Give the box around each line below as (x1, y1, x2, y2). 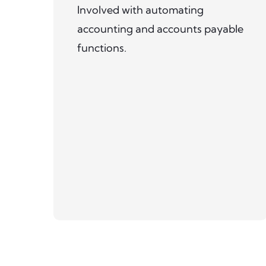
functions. (77, 40, 126, 55)
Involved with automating (77, 2, 204, 17)
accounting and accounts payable (77, 21, 243, 36)
